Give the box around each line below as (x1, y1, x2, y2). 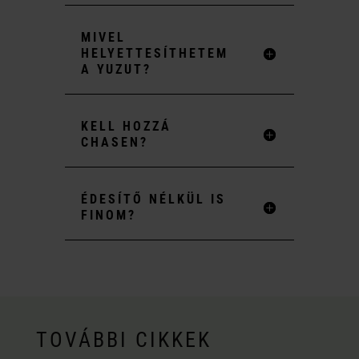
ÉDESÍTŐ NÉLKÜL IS (80, 191, 226, 207)
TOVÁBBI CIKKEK (35, 327, 212, 352)
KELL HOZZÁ (80, 118, 171, 134)
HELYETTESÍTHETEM (80, 45, 228, 61)
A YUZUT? (80, 61, 151, 77)
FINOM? (80, 207, 136, 223)
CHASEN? (80, 134, 148, 150)
